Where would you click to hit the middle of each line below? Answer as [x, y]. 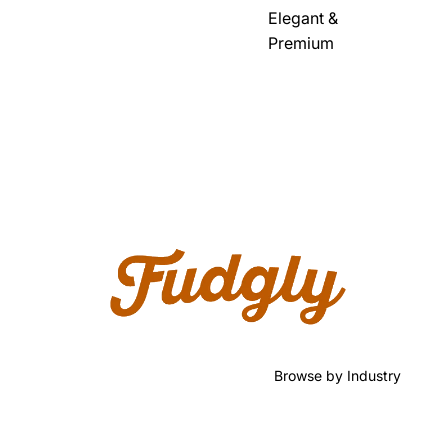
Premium [301, 43]
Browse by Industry [338, 375]
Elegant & [303, 18]
